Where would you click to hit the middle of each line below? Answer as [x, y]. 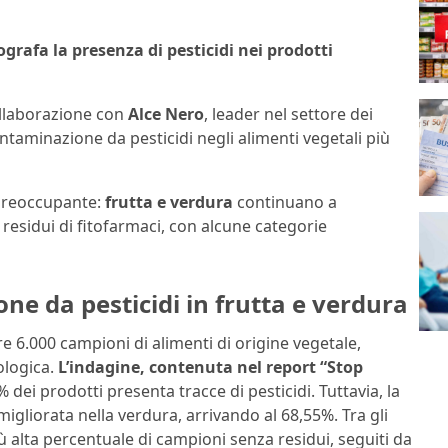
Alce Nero [166, 113]
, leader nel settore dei [288, 113]
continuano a [285, 201]
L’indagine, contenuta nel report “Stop [210, 367]
